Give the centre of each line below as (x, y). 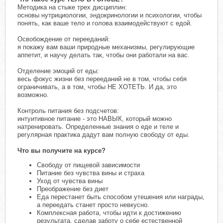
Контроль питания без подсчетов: (68, 111)
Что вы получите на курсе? (61, 151)
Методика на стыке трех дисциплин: (72, 7)
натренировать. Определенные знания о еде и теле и (98, 127)
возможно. (33, 95)
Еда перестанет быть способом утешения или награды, (121, 197)
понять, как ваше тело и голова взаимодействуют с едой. (105, 23)
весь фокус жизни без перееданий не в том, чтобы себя (102, 79)
